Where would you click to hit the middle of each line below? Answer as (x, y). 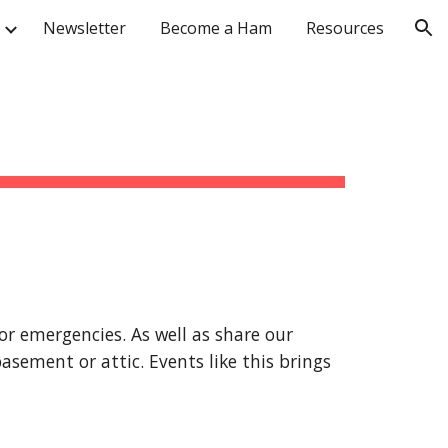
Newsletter (84, 28)
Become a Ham (216, 28)
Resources (345, 28)
